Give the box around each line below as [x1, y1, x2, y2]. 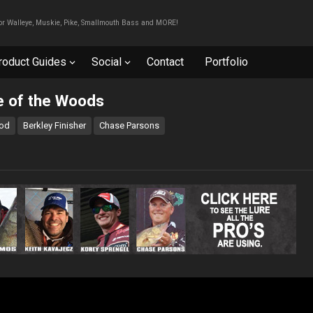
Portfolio [205, 55, 248, 68]
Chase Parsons [99, 120, 159, 131]
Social [92, 55, 122, 68]
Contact [147, 55, 184, 68]
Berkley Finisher [23, 120, 86, 131]
